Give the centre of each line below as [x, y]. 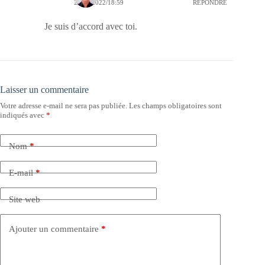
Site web [25, 199]
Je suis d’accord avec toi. [91, 26]
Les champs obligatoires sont [175, 106]
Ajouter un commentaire [54, 229]
